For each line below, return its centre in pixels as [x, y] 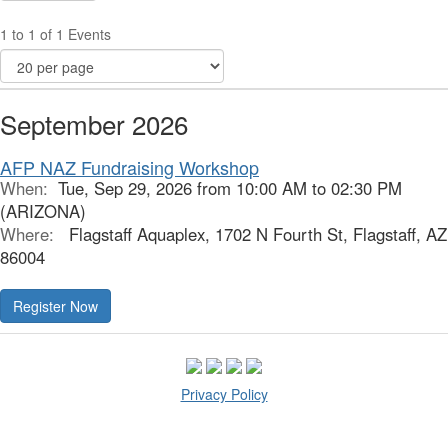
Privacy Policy [224, 394]
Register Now [55, 306]
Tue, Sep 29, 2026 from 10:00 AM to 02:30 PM [230, 188]
